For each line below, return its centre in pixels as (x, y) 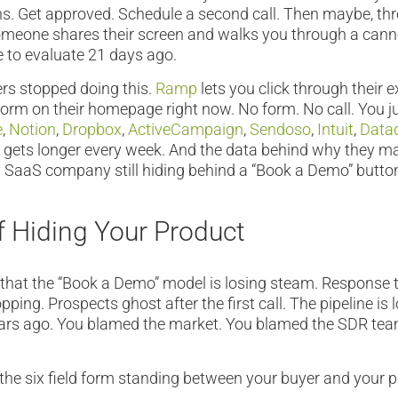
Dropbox (92, 129)
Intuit (335, 129)
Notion (32, 129)
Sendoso (280, 129)
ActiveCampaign (186, 129)
